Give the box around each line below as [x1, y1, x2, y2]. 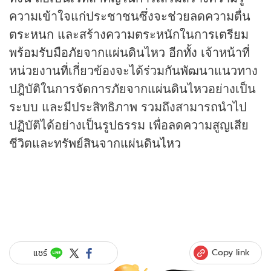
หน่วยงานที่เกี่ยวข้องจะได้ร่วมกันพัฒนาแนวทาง [9, 61, 258, 79]
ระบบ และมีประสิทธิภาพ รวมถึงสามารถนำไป [9, 97, 247, 116]
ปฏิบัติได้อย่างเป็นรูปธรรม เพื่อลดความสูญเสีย [9, 116, 249, 134]
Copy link [212, 246, 250, 259]
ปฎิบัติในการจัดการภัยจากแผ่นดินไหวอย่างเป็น [9, 79, 256, 97]
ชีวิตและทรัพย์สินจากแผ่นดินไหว [9, 134, 181, 152]
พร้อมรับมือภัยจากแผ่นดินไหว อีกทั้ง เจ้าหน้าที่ [9, 43, 250, 61]
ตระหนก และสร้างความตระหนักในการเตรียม [9, 25, 249, 43]
